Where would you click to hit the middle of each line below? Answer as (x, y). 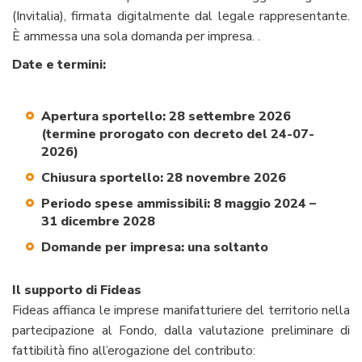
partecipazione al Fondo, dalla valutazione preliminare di (181, 331)
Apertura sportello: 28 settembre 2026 (166, 117)
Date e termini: (59, 65)
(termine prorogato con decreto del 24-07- (178, 135)
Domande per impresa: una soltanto (155, 248)
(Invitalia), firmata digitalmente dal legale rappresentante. (181, 17)
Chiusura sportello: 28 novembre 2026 (164, 178)
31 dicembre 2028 (98, 222)
